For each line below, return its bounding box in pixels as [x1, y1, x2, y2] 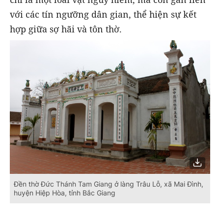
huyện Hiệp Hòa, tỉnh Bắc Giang [14, 188, 115, 197]
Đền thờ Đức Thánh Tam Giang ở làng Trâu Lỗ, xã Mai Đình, [14, 179, 203, 188]
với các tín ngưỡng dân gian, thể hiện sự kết [10, 8, 196, 20]
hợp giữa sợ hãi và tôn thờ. [10, 23, 122, 35]
